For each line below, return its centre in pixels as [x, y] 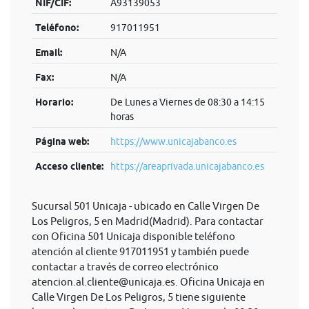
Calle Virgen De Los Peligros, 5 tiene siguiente [139, 297]
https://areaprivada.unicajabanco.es [187, 166]
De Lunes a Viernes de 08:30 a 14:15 [187, 102]
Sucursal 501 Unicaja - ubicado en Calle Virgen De [146, 206]
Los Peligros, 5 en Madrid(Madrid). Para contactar [148, 221]
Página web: [62, 141]
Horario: [54, 102]
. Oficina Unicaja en [220, 282]
